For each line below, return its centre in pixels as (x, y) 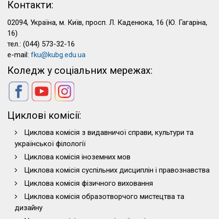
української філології (50, 144)
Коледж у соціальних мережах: (80, 70)
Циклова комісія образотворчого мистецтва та (104, 197)
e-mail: (19, 55)
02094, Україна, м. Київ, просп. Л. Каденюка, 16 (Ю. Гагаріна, (107, 22)
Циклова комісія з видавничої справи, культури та (109, 132)
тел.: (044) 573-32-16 (41, 44)
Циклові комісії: (44, 115)
